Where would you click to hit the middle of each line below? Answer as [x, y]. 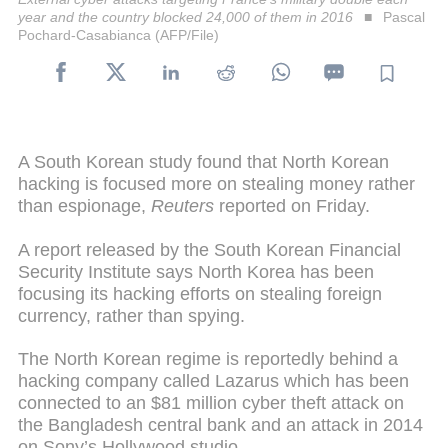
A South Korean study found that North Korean [203, 161]
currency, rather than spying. [131, 315]
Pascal [403, 16]
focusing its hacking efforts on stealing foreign [200, 293]
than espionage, [84, 205]
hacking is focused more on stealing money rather [216, 183]
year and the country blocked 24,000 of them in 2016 [185, 16]
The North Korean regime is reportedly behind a [208, 359]
